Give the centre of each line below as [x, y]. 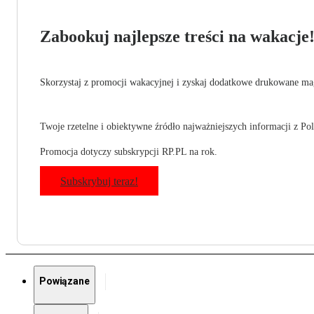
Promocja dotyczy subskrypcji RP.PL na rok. [129, 152]
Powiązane [64, 281]
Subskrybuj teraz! [99, 182]
